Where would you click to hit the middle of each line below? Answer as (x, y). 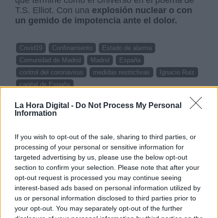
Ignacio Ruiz (177, 72)
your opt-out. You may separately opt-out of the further (99, 208)
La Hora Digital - (45, 105)
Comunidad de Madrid (50, 60)
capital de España (45, 84)
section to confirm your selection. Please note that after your (107, 167)
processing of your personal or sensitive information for (99, 147)
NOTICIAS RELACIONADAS (109, 110)
